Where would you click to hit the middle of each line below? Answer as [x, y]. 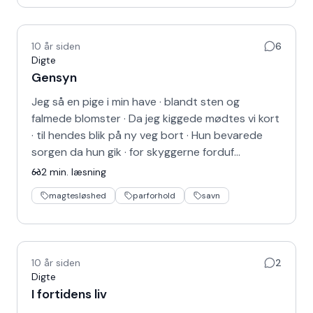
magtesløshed [78, 196]
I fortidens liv [69, 294]
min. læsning [77, 172]
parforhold [154, 196]
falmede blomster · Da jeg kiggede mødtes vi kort [155, 118]
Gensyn [54, 78]
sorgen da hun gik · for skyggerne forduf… [136, 152]
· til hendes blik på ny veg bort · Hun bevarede [147, 135]
